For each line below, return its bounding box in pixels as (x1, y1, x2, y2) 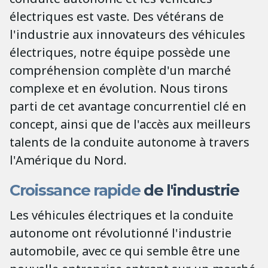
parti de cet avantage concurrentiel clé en (10, 98, 246, 114)
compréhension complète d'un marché (10, 62, 231, 78)
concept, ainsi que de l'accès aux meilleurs (10, 115, 251, 132)
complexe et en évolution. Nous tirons (10, 80, 228, 96)
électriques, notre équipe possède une (10, 44, 230, 60)
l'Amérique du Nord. (10, 151, 127, 168)
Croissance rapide (10, 180, 141, 199)
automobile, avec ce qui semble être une (10, 242, 240, 259)
